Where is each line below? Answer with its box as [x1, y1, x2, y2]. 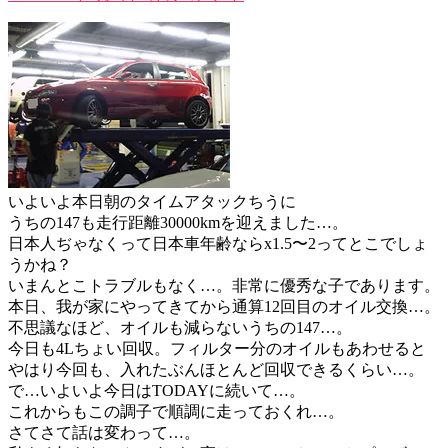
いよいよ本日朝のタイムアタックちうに [8, 193, 296, 211]
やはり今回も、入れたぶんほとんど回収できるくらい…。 [8, 361, 424, 379]
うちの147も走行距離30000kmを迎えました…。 [8, 214, 348, 232]
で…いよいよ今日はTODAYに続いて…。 [8, 382, 305, 400]
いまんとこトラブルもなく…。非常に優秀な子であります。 [8, 277, 440, 295]
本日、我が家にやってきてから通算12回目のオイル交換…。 [8, 298, 440, 316]
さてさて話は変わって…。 [8, 424, 200, 442]
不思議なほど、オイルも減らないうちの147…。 [8, 319, 352, 337]
